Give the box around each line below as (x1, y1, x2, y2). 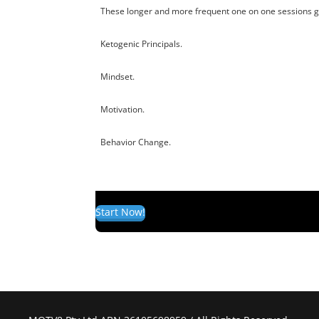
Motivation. (100, 103, 145, 115)
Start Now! (95, 204, 146, 219)
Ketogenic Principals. (100, 37, 182, 50)
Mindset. (100, 70, 135, 83)
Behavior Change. (100, 135, 171, 148)
